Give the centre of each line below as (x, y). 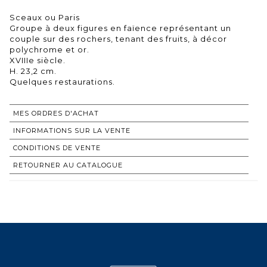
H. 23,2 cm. (33, 71)
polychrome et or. (49, 49)
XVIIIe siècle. (38, 60)
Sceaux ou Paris (45, 17)
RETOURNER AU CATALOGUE (68, 165)
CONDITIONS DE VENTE (57, 148)
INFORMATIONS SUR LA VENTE (72, 130)
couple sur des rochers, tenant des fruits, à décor (118, 38)
